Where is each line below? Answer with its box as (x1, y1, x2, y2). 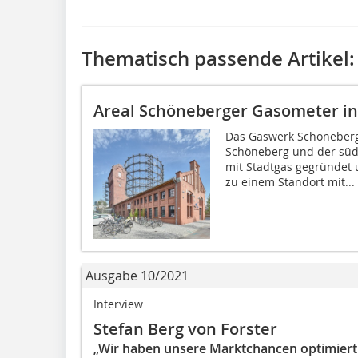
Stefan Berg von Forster (93, 318, 277, 340)
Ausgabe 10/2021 (86, 267, 189, 285)
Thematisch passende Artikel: (82, 45, 355, 71)
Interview (93, 296, 143, 312)
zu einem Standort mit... (225, 173, 355, 189)
